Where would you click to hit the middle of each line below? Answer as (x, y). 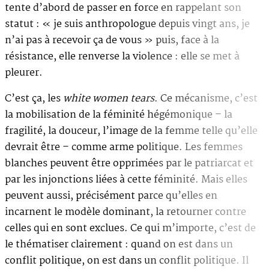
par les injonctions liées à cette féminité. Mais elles (126, 180)
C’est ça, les (34, 98)
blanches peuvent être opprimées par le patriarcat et (129, 163)
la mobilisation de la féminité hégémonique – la (119, 115)
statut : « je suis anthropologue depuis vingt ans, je (127, 24)
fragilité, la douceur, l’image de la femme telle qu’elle (131, 131)
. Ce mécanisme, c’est (206, 98)
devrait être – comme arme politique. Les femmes (124, 147)
